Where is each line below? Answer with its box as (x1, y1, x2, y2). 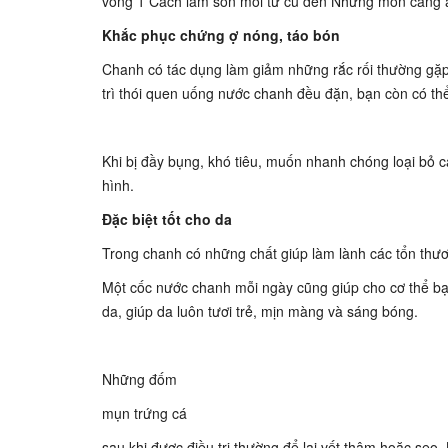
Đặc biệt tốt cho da (102, 209, 232, 229)
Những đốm (102, 369, 177, 389)
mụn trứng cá (102, 403, 187, 423)
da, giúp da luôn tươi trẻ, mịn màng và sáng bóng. (102, 301, 418, 321)
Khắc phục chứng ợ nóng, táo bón (102, 25, 340, 45)
